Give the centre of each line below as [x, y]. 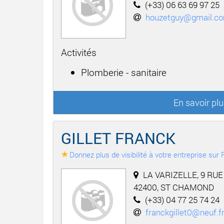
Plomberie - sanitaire [124, 72]
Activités [79, 52]
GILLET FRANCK [118, 138]
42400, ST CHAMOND [174, 187]
